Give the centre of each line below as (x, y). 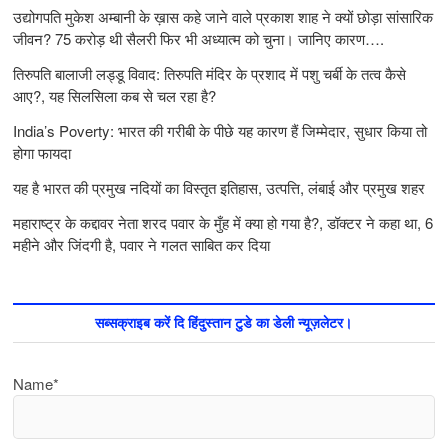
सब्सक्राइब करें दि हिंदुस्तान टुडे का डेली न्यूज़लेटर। (224, 322)
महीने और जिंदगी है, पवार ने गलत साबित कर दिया (142, 244)
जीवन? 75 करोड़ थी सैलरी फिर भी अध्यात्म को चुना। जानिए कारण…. (199, 38)
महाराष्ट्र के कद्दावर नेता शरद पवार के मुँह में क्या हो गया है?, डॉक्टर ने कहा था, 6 (223, 222)
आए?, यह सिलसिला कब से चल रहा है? (115, 95)
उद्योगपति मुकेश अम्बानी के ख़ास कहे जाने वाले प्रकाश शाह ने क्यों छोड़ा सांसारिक (223, 16)
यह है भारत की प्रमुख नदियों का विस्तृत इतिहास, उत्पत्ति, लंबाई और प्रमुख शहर (219, 187)
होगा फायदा (42, 152)
